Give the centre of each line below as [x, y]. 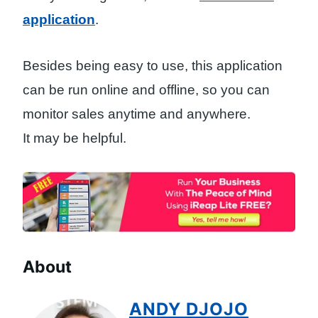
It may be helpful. [75, 138]
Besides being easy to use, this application [153, 65]
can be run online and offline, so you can [146, 89]
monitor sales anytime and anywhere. [137, 114]
